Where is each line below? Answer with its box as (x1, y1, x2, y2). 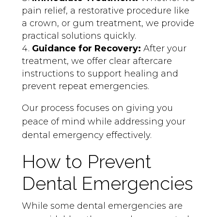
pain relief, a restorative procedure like (21, 5, 189, 16)
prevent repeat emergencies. (21, 80, 149, 92)
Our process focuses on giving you (21, 102, 173, 113)
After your (143, 43, 186, 54)
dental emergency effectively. (21, 129, 152, 140)
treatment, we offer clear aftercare (21, 55, 172, 66)
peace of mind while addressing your (21, 116, 186, 127)
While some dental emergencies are (21, 200, 183, 211)
